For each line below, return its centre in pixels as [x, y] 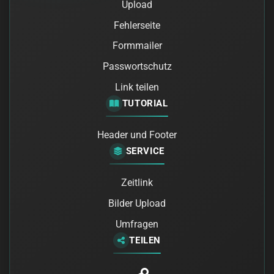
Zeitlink [137, 183]
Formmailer [137, 46]
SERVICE [145, 151]
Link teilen [137, 87]
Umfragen [137, 224]
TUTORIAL [145, 104]
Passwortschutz [137, 67]
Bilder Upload [137, 204]
